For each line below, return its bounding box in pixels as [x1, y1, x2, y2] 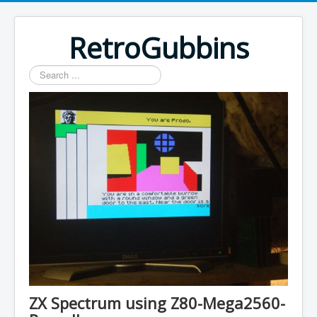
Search [29, 64, 58, 78]
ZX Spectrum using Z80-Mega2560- [29, 292, 285, 314]
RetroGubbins [68, 28, 249, 67]
